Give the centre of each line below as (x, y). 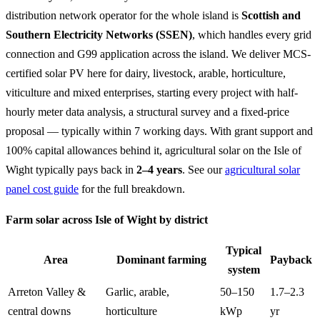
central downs (39, 311)
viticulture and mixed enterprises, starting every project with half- (152, 92)
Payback (291, 260)
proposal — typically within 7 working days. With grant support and (159, 131)
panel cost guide (42, 189)
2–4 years (159, 170)
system (244, 270)
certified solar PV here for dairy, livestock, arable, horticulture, (146, 73)
